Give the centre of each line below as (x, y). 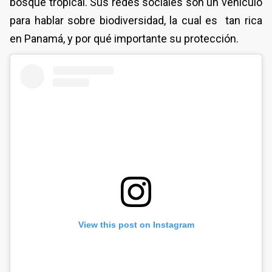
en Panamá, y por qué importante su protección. (124, 38)
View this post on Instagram (136, 224)
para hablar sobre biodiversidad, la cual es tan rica (136, 20)
